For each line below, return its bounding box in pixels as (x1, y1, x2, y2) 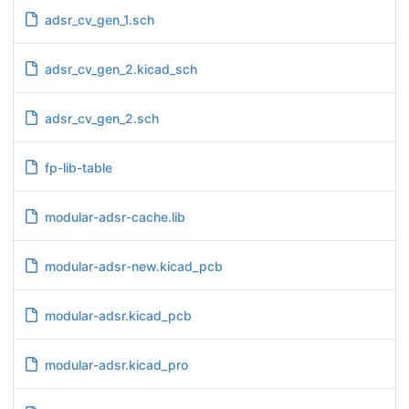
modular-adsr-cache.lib (44, 208, 185, 225)
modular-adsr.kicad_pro (44, 356, 188, 372)
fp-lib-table (44, 159, 112, 175)
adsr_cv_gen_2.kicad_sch (44, 60, 197, 77)
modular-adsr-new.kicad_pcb (44, 257, 223, 274)
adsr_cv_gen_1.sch (44, 11, 154, 27)
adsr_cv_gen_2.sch (44, 110, 159, 126)
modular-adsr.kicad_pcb (44, 307, 192, 323)
